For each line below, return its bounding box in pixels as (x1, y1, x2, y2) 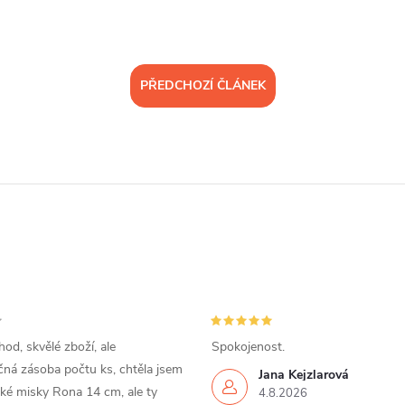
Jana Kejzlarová (259, 366, 349, 384)
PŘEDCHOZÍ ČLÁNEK (139, 77, 266, 95)
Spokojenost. (212, 338, 285, 356)
